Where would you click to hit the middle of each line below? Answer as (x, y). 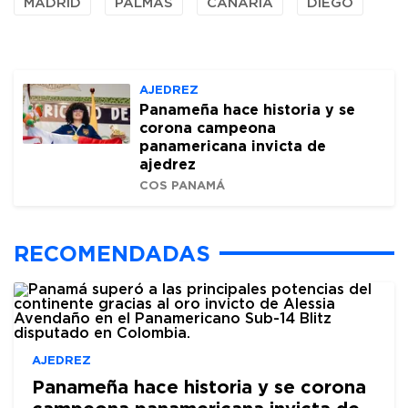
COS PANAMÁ (182, 185)
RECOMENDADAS (112, 253)
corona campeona (208, 127)
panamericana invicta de (233, 146)
